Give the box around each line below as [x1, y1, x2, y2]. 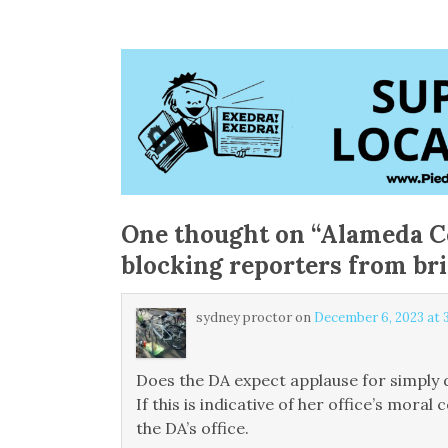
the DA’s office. [135, 417, 249, 438]
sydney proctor [195, 308, 292, 326]
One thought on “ [120, 218, 320, 250]
